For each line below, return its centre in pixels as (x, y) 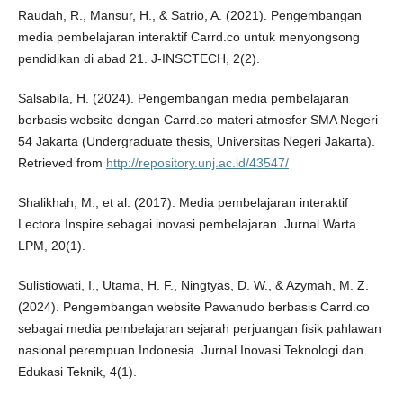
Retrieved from (62, 163)
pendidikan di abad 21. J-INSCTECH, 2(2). (139, 59)
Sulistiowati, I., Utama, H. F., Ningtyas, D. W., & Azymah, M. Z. (193, 286)
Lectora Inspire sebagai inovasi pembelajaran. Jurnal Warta (187, 224)
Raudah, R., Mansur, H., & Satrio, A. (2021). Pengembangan (189, 16)
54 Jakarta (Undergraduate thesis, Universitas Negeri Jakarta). (196, 142)
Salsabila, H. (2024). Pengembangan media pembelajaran (183, 99)
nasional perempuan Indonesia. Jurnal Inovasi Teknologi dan (190, 350)
